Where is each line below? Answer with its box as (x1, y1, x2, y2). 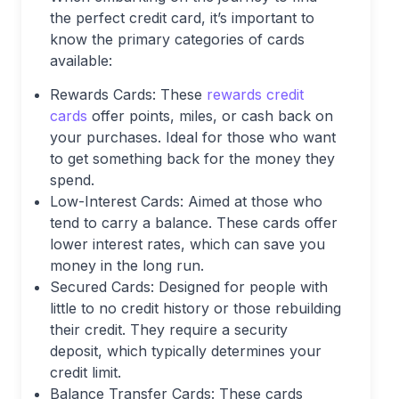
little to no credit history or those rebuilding (50, 299, 341, 317)
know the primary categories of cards (50, 30, 305, 48)
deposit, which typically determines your (50, 342, 322, 360)
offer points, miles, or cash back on (87, 107, 333, 125)
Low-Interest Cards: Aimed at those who (50, 192, 322, 210)
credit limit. (50, 363, 121, 381)
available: (50, 52, 112, 69)
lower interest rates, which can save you (50, 235, 325, 253)
